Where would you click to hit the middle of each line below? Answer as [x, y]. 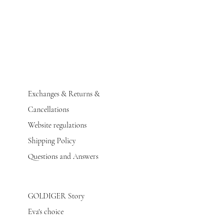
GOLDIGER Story [56, 196]
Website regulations [57, 125]
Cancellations [48, 109]
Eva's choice [46, 212]
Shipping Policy [52, 141]
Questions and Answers [63, 156]
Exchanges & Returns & [64, 94]
